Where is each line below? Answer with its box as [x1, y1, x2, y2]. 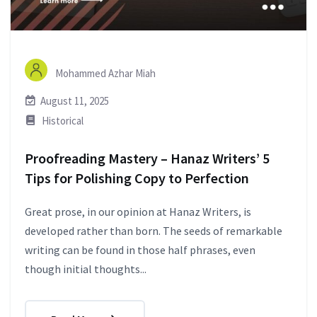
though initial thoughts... [25, 261, 146, 276]
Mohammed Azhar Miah [53, 66, 156, 80]
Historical [42, 113, 83, 127]
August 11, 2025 [40, 93, 109, 108]
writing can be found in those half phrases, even [25, 242, 255, 257]
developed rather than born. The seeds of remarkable [25, 223, 282, 238]
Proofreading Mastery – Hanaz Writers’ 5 [25, 149, 270, 167]
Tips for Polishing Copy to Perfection [25, 168, 249, 187]
